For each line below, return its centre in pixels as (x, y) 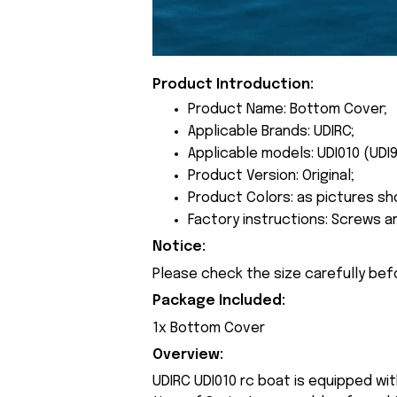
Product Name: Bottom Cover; (288, 110)
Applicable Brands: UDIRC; (271, 132)
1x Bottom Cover (209, 328)
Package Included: (221, 301)
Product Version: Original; (271, 176)
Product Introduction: (233, 84)
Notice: (179, 247)
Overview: (188, 355)
